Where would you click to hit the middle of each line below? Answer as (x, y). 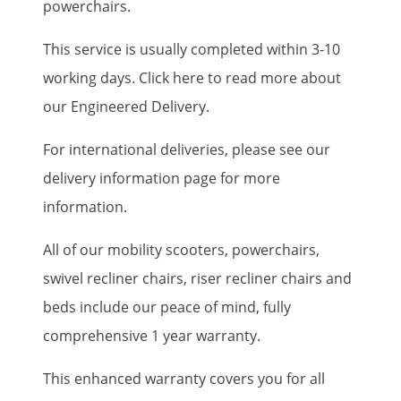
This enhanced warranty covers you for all (184, 378)
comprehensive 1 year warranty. (152, 335)
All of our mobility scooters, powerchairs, (181, 249)
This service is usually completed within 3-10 (192, 49)
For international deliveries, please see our (187, 149)
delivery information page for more (162, 178)
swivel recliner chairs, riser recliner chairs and (197, 278)
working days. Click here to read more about (192, 77)
